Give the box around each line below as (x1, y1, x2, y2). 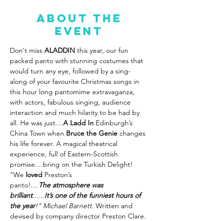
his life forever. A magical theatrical (10, 139, 119, 148)
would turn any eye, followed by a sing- (10, 67, 131, 75)
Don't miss (10, 46, 44, 55)
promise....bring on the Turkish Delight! (10, 160, 135, 169)
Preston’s (42, 170, 74, 179)
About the (36, 11, 122, 25)
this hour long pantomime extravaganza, (10, 87, 137, 96)
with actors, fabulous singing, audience (10, 98, 133, 107)
